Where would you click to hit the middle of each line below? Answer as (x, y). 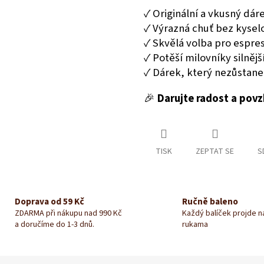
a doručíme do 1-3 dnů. (54, 224)
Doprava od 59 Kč (49, 201)
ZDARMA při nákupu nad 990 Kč (68, 213)
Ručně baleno (210, 201)
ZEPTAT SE (215, 151)
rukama (195, 224)
